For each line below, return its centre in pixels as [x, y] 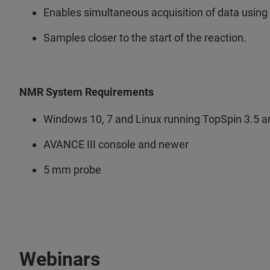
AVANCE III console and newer [116, 145]
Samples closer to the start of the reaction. [145, 38]
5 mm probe [72, 170]
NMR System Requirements [86, 92]
